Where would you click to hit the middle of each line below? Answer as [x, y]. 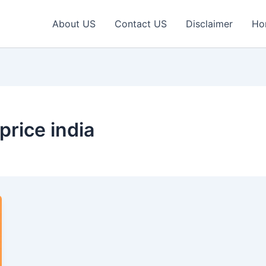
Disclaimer [209, 24]
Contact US [141, 24]
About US [74, 24]
